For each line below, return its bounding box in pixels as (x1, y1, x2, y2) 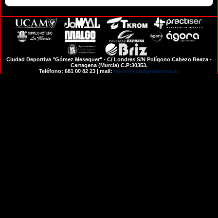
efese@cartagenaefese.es (114, 68, 179, 74)
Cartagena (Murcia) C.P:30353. (71, 62, 147, 68)
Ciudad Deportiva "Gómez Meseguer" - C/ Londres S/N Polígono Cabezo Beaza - (6, 56, 212, 62)
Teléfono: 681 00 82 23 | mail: (39, 68, 114, 74)
